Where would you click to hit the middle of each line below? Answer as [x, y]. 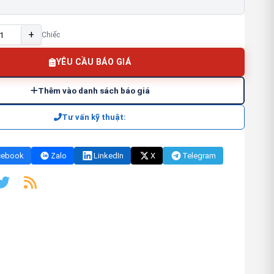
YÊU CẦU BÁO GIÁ [93, 62]
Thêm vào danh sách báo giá [94, 91]
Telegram [199, 156]
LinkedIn [109, 156]
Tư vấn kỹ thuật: [94, 117]
